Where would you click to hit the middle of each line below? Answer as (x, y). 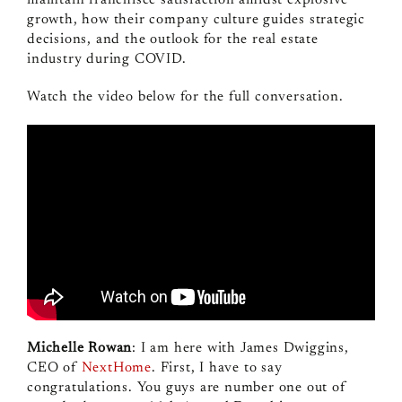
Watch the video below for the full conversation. (185, 96)
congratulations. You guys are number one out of (186, 387)
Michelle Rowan (79, 348)
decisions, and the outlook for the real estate (172, 39)
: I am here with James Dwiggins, (240, 348)
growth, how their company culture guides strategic (196, 19)
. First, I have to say (217, 367)
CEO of (54, 367)
